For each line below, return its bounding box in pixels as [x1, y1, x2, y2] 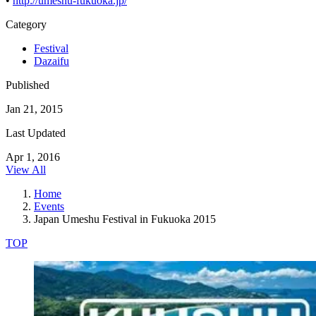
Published [6, 79, 49, 92]
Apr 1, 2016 [6, 151, 60, 164]
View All [6, 164, 46, 176]
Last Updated [6, 127, 66, 140]
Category [6, 18, 47, 31]
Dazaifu [34, 55, 69, 68]
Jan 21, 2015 [6, 103, 63, 116]
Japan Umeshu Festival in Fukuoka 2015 [34, 213, 216, 226]
